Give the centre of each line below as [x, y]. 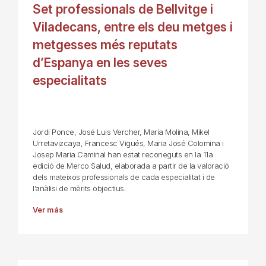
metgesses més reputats [105, 45]
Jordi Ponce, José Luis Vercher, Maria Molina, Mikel [121, 132]
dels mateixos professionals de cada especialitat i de [124, 178]
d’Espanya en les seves [100, 63]
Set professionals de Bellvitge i [123, 9]
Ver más [48, 210]
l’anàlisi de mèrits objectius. [79, 189]
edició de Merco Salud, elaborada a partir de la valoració [131, 166]
